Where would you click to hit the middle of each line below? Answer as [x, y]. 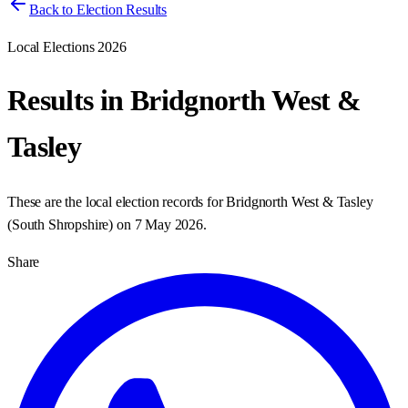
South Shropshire [60, 224]
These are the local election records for [117, 201]
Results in [69, 101]
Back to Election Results [98, 10]
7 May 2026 [168, 224]
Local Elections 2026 [67, 47]
